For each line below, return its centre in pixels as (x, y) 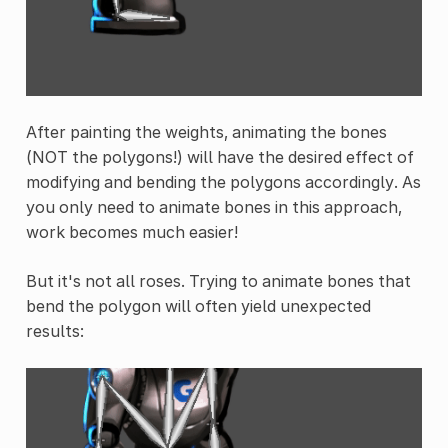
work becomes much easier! (131, 231)
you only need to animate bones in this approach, (213, 206)
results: (54, 330)
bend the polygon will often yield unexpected (198, 305)
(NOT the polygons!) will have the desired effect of (219, 156)
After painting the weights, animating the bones (206, 131)
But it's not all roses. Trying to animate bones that (218, 280)
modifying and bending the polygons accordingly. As (223, 181)
